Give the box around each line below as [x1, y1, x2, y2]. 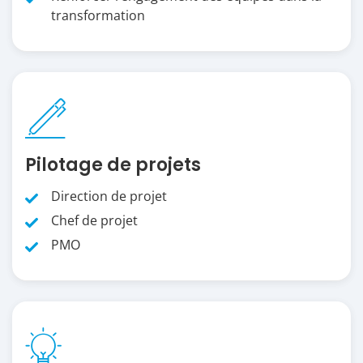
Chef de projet [51, 211, 138, 229]
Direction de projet [51, 186, 167, 205]
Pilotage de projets [25, 152, 201, 177]
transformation [51, 6, 145, 24]
